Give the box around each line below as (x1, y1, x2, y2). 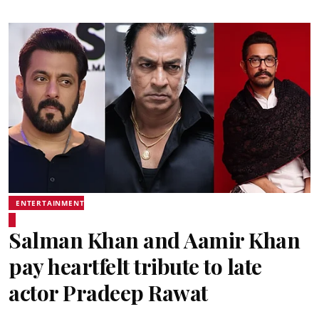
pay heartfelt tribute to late (9, 251, 262, 281)
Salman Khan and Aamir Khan (9, 225, 300, 254)
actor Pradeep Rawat (9, 278, 208, 307)
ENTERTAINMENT (16, 197, 85, 208)
